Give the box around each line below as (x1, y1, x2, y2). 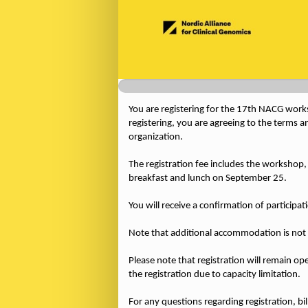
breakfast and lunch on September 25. (129, 173, 287, 184)
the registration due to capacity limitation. (129, 269, 300, 280)
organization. (129, 131, 183, 142)
